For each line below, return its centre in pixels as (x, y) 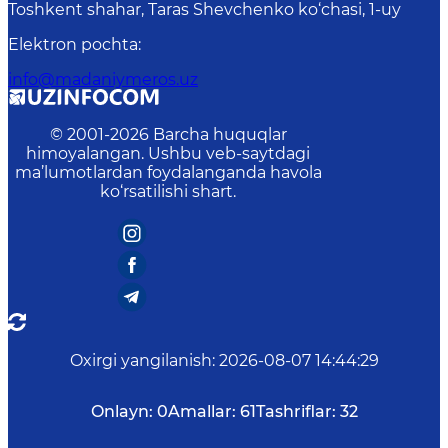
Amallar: (201, 411)
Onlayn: (121, 411)
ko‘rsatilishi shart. (168, 191)
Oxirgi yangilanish (140, 360)
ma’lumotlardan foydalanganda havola (168, 172)
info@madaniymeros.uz (103, 79)
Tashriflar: (295, 411)
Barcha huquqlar (219, 134)
